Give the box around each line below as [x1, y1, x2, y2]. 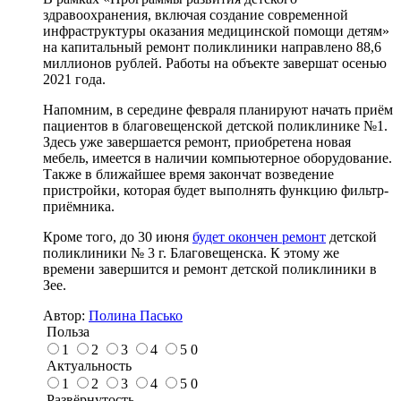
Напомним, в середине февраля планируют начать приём [43, 101, 393, 117]
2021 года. [43, 71, 106, 87]
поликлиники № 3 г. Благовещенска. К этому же [43, 244, 339, 260]
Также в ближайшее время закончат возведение [43, 166, 334, 182]
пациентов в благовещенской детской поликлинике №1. [43, 117, 388, 133]
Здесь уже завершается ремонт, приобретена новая [43, 133, 351, 149]
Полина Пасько [89, 307, 183, 323]
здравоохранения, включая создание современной [43, 6, 348, 22]
